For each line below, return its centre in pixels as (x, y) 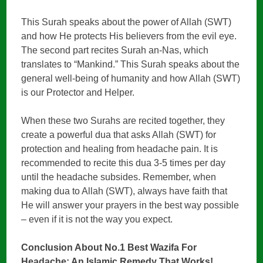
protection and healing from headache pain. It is (120, 149)
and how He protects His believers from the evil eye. (129, 36)
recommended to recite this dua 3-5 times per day (124, 163)
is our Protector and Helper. (78, 92)
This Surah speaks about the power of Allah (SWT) (127, 22)
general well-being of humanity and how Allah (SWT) (131, 78)
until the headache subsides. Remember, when (119, 177)
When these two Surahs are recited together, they (123, 120)
